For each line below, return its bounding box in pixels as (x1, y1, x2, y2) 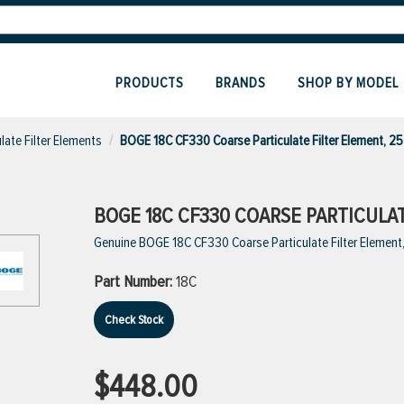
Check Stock (105, 312, 163, 327)
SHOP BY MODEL (298, 74, 399, 92)
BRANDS (216, 74, 266, 92)
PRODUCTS (115, 74, 184, 92)
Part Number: (94, 271, 176, 291)
